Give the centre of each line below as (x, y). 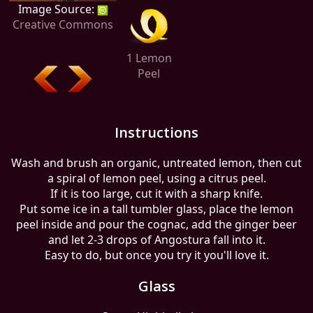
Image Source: (57, 9)
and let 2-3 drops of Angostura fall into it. (156, 240)
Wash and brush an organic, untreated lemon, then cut (156, 163)
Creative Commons (63, 24)
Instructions (156, 132)
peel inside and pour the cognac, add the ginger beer (156, 224)
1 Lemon (149, 58)
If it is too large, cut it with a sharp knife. (156, 194)
